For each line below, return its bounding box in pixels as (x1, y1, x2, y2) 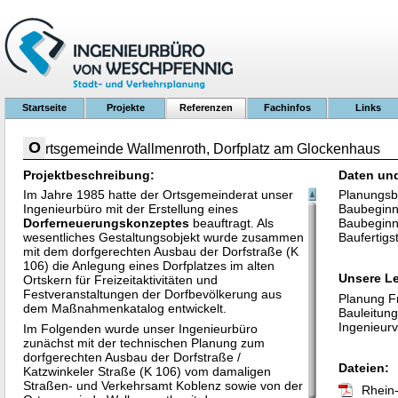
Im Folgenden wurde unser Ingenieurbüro (23, 322, 258, 336)
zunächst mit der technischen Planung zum (23, 336, 265, 350)
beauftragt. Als (189, 216, 274, 230)
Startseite (22, 102, 67, 113)
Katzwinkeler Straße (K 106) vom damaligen (23, 364, 271, 378)
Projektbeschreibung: (23, 168, 155, 182)
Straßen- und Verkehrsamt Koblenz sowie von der (23, 378, 303, 393)
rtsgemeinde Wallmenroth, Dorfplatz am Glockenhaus (45, 141, 380, 156)
